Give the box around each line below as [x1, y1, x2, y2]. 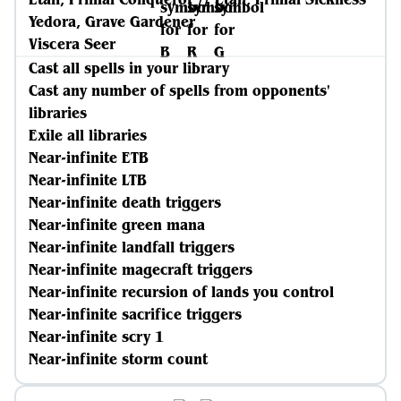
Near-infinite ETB [29, 148, 149, 167]
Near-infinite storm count [29, 349, 208, 369]
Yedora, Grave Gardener [29, 12, 195, 31]
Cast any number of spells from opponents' [29, 81, 330, 100]
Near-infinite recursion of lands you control [29, 282, 334, 302]
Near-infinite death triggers [29, 192, 221, 212]
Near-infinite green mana [29, 215, 205, 235]
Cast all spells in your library [29, 58, 229, 78]
